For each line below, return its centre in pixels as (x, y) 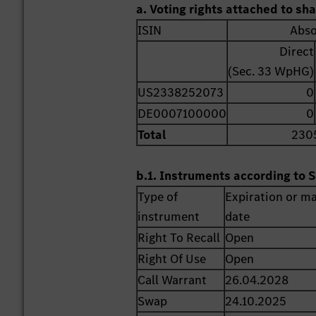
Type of (158, 197)
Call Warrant (172, 280)
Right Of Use (172, 259)
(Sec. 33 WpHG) (271, 72)
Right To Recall (179, 238)
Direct (297, 52)
